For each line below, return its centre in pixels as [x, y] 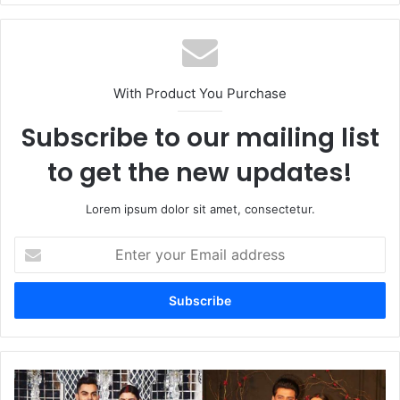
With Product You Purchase [200, 94]
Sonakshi [38, 378]
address [36, 301]
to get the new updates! [200, 173]
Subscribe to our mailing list [200, 138]
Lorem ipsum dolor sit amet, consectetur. [200, 209]
